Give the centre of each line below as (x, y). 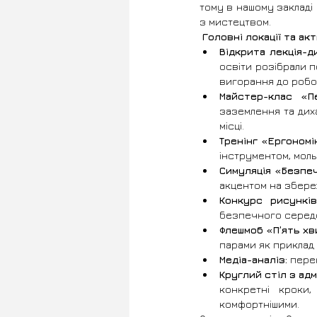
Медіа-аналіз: (253, 259)
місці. (232, 126)
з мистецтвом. (235, 22)
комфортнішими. (259, 304)
